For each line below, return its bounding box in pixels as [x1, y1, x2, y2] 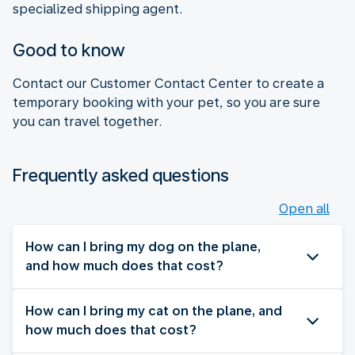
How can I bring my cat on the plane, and [25, 303, 282, 319]
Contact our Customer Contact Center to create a [13, 75, 324, 91]
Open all [279, 200, 330, 216]
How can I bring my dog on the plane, [25, 239, 261, 254]
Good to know [13, 39, 125, 60]
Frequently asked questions [13, 164, 229, 185]
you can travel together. [13, 113, 162, 129]
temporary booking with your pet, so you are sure [13, 94, 320, 110]
